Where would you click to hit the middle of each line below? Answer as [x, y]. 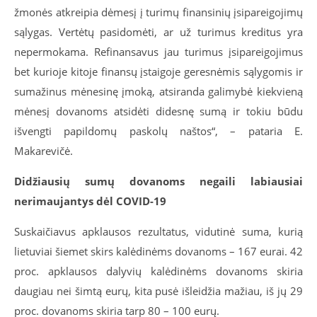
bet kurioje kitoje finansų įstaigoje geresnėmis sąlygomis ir [158, 71]
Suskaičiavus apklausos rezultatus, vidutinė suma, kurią [158, 231]
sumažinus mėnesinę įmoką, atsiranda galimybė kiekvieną [158, 91]
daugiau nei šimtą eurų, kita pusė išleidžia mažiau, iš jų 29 [158, 291]
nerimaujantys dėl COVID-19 [90, 201]
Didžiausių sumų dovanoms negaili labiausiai [158, 181]
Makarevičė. [44, 151]
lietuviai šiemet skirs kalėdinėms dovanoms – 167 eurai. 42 [158, 251]
